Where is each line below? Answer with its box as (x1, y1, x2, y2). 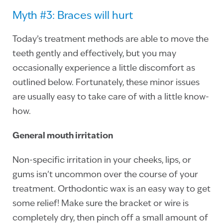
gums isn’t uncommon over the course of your (12, 170, 198, 179)
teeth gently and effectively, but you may (12, 49, 176, 58)
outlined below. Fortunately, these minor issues (12, 78, 200, 87)
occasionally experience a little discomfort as (12, 64, 195, 73)
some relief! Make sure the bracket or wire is (12, 199, 189, 208)
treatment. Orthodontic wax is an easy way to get (12, 185, 211, 194)
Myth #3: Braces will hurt (12, 10, 133, 21)
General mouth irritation (12, 131, 113, 140)
